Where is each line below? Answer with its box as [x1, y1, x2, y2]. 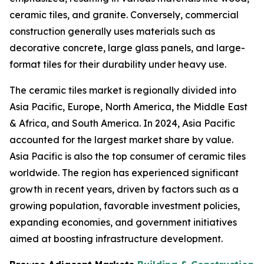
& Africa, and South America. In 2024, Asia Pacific [9, 117, 235, 129]
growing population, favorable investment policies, [9, 199, 240, 212]
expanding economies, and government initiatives [9, 216, 237, 228]
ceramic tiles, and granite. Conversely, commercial [9, 8, 239, 21]
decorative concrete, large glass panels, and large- [9, 41, 245, 54]
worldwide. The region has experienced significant [9, 166, 239, 179]
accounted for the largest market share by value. [9, 133, 233, 146]
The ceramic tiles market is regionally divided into [9, 84, 236, 96]
